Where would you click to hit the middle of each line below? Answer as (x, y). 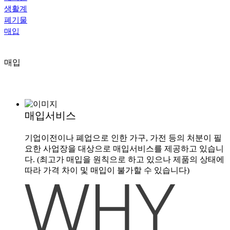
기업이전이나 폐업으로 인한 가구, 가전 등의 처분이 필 (123, 138)
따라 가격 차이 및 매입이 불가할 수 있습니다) (107, 170)
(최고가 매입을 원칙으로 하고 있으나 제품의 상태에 (131, 159)
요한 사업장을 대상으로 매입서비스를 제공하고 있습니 (124, 148)
